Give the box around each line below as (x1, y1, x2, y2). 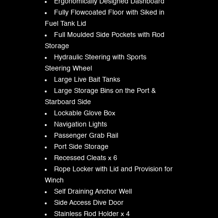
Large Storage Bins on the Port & (54, 87, 156, 94)
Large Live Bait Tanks (54, 76, 120, 83)
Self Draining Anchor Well (54, 188, 132, 195)
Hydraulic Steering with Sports (54, 54, 146, 61)
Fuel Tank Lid (44, 20, 86, 27)
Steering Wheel (44, 65, 92, 72)
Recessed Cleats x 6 (54, 154, 117, 162)
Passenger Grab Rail (54, 132, 118, 139)
